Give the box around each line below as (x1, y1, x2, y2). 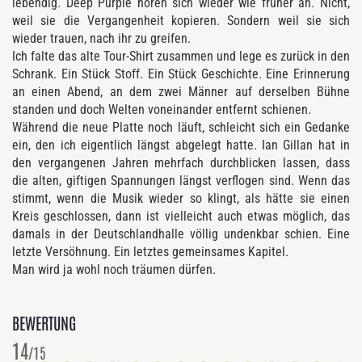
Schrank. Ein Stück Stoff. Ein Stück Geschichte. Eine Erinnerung (12, 65, 350, 82)
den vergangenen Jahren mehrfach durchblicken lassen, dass (12, 154, 350, 170)
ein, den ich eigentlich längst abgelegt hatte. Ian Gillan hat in (12, 137, 350, 153)
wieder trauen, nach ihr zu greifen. (12, 30, 191, 46)
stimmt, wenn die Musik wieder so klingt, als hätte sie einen (12, 190, 350, 206)
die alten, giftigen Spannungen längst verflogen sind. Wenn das (12, 172, 350, 188)
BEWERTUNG (12, 311, 76, 333)
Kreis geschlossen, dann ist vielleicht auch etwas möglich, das (12, 208, 350, 224)
